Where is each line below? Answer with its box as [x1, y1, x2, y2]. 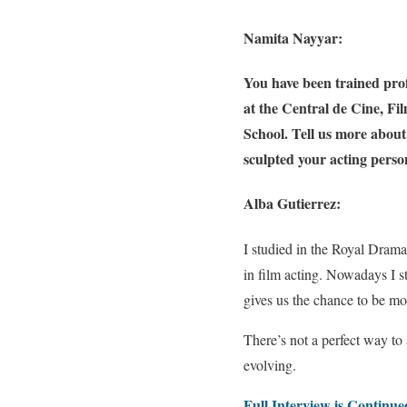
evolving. [243, 354, 296, 374]
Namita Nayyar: [243, 26, 342, 48]
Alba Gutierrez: [243, 193, 341, 214]
